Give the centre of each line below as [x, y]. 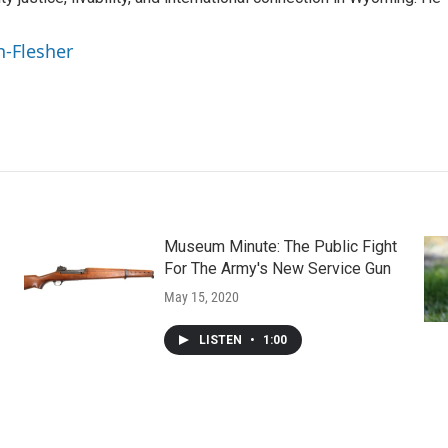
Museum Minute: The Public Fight [280, 247]
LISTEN [221, 340]
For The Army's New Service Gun [277, 269]
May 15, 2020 [201, 297]
